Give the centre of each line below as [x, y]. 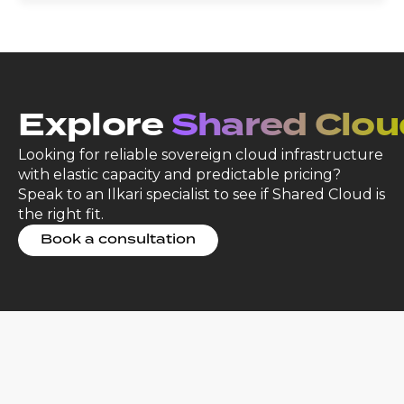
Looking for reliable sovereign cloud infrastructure [201, 155]
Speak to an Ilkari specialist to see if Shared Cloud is [202, 195]
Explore [95, 127]
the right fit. [63, 215]
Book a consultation [119, 240]
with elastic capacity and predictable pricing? [180, 175]
